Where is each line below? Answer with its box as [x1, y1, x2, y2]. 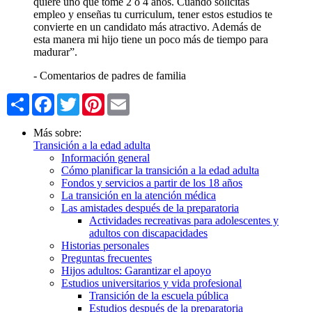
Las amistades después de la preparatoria [61, 201, 239, 214]
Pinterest [104, 92, 142, 104]
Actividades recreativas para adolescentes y [89, 214, 279, 226]
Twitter [79, 92, 111, 104]
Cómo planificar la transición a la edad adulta [61, 164, 259, 176]
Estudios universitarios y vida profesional [61, 276, 242, 289]
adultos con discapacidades [89, 226, 208, 239]
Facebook [54, 92, 97, 104]
